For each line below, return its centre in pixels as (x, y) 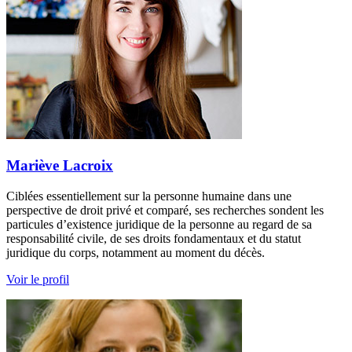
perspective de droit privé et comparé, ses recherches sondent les (165, 210)
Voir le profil (38, 279)
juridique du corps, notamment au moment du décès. (136, 252)
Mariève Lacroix (60, 165)
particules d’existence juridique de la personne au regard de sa (159, 224)
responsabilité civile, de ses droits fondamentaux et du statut (154, 238)
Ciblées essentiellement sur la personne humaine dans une (149, 196)
